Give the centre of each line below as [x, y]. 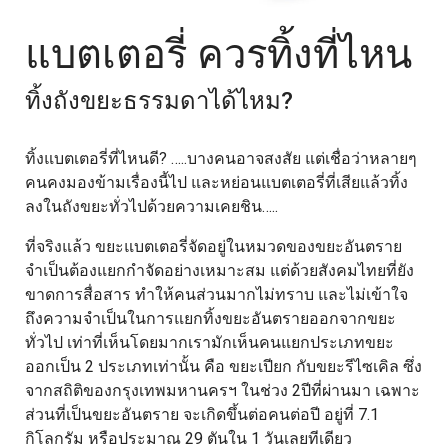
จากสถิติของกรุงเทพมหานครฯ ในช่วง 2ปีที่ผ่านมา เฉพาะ [222, 390]
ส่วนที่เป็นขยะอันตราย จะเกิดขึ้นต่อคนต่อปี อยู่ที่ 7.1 [202, 414]
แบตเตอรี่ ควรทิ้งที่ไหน [218, 54]
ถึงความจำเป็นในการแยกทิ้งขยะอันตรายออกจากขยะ [210, 318]
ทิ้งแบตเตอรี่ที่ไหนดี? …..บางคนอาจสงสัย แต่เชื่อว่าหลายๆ [221, 158]
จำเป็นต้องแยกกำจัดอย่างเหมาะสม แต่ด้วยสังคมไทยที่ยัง [219, 270]
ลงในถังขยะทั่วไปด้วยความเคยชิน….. [151, 206]
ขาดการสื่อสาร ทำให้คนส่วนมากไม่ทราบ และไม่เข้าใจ [216, 294]
